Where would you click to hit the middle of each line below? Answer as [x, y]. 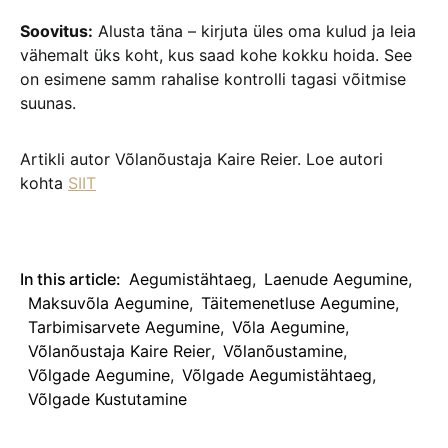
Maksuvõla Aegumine [108, 303]
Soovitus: [56, 31]
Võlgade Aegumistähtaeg [277, 375]
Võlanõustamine [283, 351]
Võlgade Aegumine [99, 375]
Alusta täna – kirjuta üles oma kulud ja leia [254, 31]
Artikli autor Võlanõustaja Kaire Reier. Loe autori [201, 159]
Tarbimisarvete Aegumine [124, 327]
